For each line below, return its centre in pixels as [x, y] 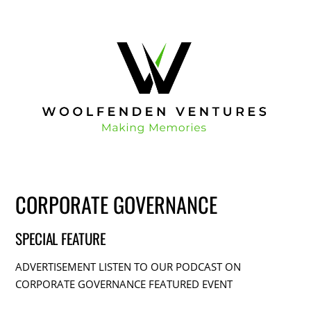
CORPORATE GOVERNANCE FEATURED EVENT [124, 284]
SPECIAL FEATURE [61, 239]
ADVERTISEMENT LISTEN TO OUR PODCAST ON [128, 267]
